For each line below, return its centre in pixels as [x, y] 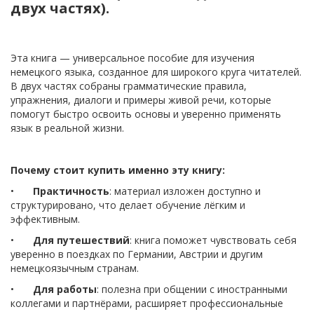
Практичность [71, 191]
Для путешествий [81, 240]
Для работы [65, 289]
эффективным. [45, 219]
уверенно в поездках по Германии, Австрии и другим [137, 254]
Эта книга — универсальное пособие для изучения [132, 58]
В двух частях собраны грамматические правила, [129, 86]
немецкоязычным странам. [75, 268]
